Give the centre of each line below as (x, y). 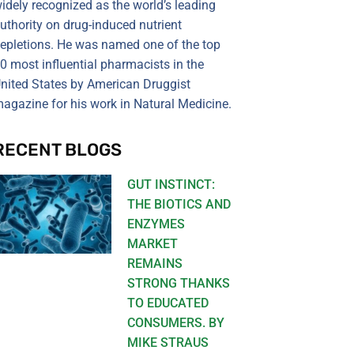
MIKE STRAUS (168, 342)
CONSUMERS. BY (176, 322)
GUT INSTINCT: (171, 184)
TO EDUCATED (168, 303)
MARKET (153, 243)
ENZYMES (156, 224)
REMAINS (155, 263)
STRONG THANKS (179, 283)
